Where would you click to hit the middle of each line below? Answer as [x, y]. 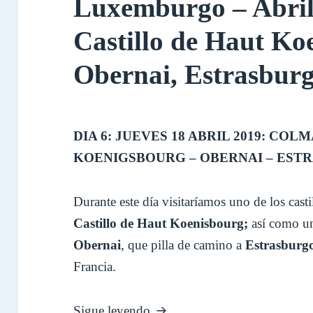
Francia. [95, 267]
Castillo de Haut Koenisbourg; [163, 224]
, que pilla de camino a [183, 245]
